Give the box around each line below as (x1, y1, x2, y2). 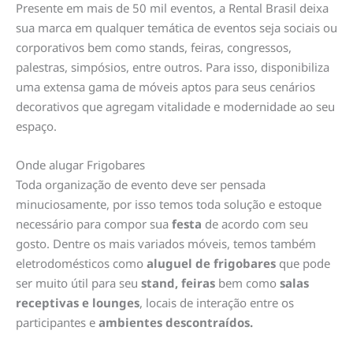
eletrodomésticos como (16, 255, 147, 272)
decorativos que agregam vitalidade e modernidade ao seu (16, 98, 335, 115)
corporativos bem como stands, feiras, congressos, (16, 39, 292, 56)
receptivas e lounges (16, 295, 139, 311)
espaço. (16, 118, 57, 135)
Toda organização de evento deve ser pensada (16, 176, 266, 193)
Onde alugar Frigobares (16, 157, 145, 173)
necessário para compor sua (16, 216, 172, 232)
